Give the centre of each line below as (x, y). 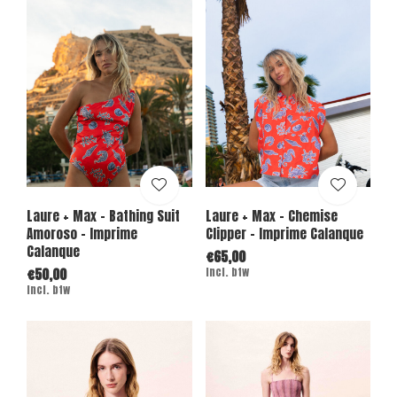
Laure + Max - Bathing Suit (103, 215)
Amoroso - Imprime (82, 233)
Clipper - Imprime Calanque (284, 233)
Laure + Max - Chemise (271, 215)
